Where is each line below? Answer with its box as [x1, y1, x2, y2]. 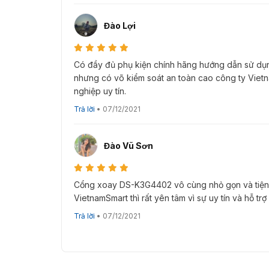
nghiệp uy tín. [74, 86, 126, 97]
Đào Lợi [104, 20, 136, 31]
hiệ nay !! [76, 16, 114, 27]
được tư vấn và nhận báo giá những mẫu [76, 4, 248, 14]
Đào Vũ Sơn [104, 140, 153, 151]
